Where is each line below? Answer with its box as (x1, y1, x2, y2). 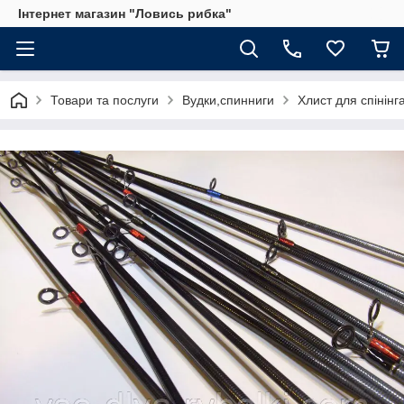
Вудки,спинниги (182, 93, 274, 107)
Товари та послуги (50, 93, 159, 107)
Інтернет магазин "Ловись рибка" (18, 6, 232, 21)
